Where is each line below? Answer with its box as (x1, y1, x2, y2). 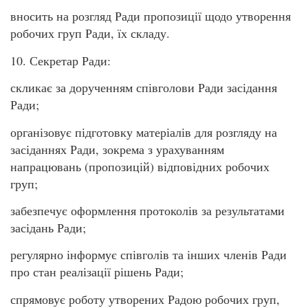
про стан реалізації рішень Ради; (10, 263, 184, 280)
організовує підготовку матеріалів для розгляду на (10, 123, 277, 140)
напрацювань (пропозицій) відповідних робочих (10, 157, 269, 175)
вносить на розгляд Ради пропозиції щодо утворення (10, 8, 291, 25)
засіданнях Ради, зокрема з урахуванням (10, 140, 224, 157)
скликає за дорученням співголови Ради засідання (10, 79, 277, 96)
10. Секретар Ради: (10, 52, 111, 69)
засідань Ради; (10, 219, 86, 236)
